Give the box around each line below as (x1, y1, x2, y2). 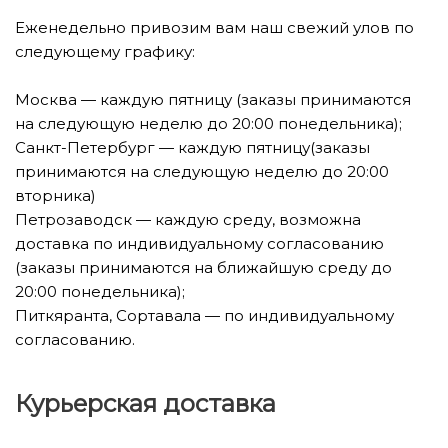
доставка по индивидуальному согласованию (15, 234, 384, 253)
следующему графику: (15, 42, 199, 61)
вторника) (15, 186, 100, 205)
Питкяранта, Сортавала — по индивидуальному (15, 306, 394, 325)
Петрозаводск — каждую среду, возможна (15, 210, 361, 229)
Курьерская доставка (15, 389, 276, 418)
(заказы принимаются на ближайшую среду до (15, 258, 392, 277)
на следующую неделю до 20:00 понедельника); (15, 114, 402, 133)
